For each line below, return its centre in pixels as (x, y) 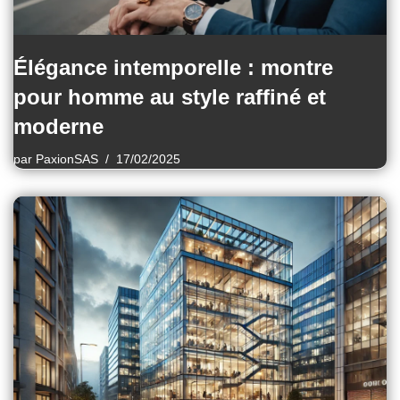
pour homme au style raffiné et (170, 96)
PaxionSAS (67, 159)
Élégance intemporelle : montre (173, 67)
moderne (62, 126)
